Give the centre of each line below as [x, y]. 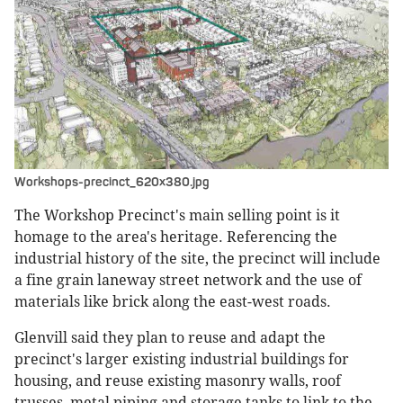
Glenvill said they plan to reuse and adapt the [170, 337]
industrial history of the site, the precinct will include [197, 258]
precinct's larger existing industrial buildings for [182, 359]
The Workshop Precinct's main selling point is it [177, 215]
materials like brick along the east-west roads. [173, 301]
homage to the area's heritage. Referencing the [176, 237]
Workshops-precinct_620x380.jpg [112, 182]
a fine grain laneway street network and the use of [188, 280]
